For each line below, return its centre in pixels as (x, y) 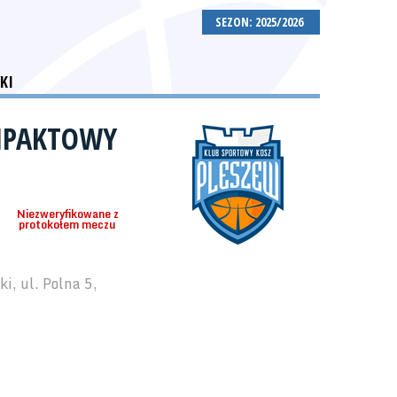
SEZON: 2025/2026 (261, 22)
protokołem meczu (67, 225)
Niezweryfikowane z (67, 214)
